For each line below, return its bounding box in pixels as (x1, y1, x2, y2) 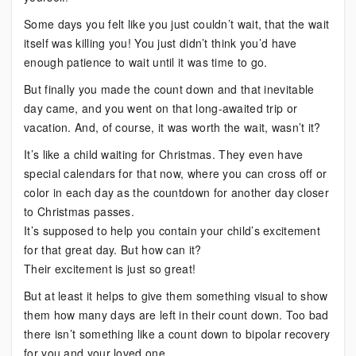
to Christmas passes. (24, 203, 135, 219)
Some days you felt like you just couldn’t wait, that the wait (24, 16, 330, 32)
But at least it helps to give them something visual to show (24, 288, 328, 304)
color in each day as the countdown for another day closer (24, 184, 330, 200)
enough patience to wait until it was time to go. (24, 54, 268, 70)
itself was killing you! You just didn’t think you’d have (24, 35, 297, 51)
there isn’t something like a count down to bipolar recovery (24, 326, 331, 342)
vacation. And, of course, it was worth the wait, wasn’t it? (24, 119, 321, 135)
